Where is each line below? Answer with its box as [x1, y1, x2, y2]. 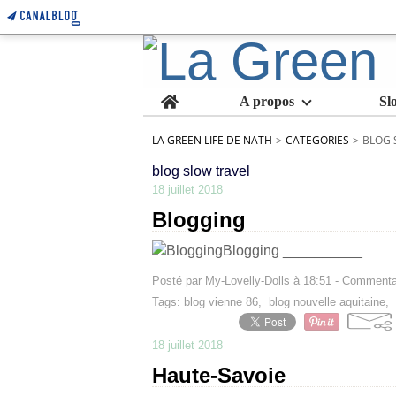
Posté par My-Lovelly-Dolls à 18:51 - [152, 274, 342, 287]
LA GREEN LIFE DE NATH [152, 133, 272, 148]
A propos [239, 94, 294, 109]
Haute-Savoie [152, 363, 286, 387]
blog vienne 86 [184, 295, 258, 308]
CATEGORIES [286, 133, 349, 148]
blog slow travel [152, 164, 250, 179]
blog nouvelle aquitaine [269, 295, 385, 308]
